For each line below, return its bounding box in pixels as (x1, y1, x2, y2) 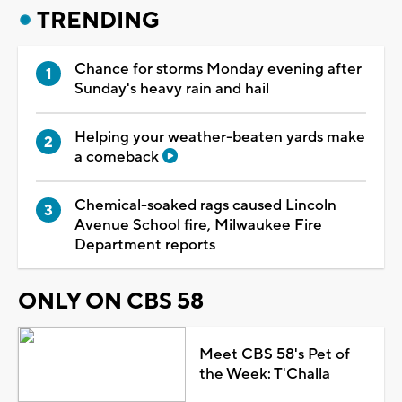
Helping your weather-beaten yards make (74, 127, 365, 147)
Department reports (74, 234, 215, 255)
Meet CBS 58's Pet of (198, 344, 350, 364)
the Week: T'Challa (198, 363, 330, 384)
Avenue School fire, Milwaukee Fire (74, 214, 322, 235)
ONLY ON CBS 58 (18, 286, 204, 316)
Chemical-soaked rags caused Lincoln (74, 195, 336, 215)
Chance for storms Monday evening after (74, 58, 362, 79)
